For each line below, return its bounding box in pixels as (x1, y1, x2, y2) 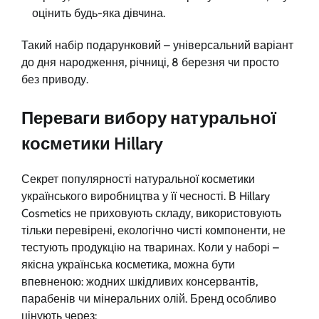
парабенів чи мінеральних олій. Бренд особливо (21, 291, 276, 305)
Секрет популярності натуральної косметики (21, 172, 255, 186)
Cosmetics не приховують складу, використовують (21, 206, 281, 220)
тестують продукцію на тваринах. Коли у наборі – (21, 240, 279, 254)
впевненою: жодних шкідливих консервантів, (21, 274, 258, 288)
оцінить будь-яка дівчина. (32, 6, 165, 20)
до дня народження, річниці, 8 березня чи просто (21, 55, 279, 69)
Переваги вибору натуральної (21, 107, 276, 128)
